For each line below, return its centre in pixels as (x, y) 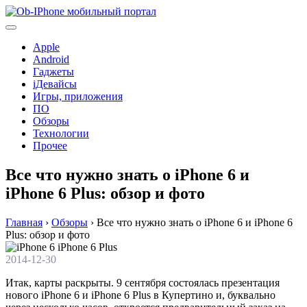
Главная (24, 222)
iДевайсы (55, 84)
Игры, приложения (78, 96)
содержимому (37, 35)
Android (51, 59)
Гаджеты (53, 72)
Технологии (61, 133)
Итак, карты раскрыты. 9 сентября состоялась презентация (143, 282)
